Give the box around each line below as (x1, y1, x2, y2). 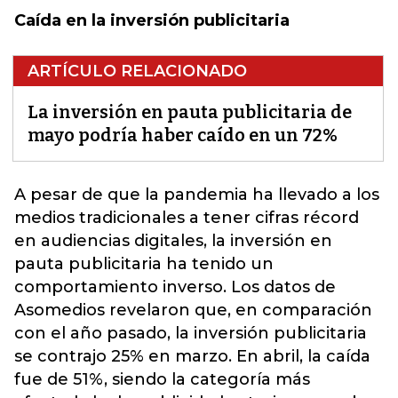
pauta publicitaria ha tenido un (14, 254, 274, 274)
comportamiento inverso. (14, 277, 231, 297)
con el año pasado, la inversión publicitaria (14, 323, 367, 343)
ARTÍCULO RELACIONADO (28, 61, 247, 81)
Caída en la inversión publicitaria (14, 11, 290, 30)
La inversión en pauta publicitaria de (28, 101, 352, 123)
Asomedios (14, 300, 105, 320)
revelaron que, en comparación (105, 300, 372, 320)
